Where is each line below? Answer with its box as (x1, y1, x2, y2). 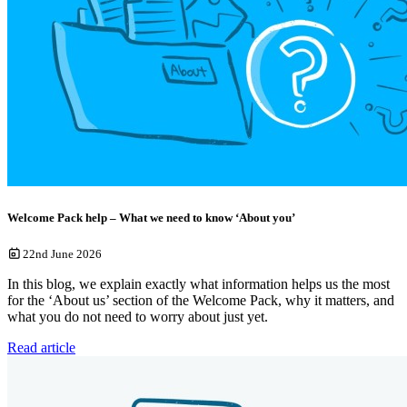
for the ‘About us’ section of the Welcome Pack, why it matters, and (7, 292, 394, 308)
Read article (7, 339, 75, 355)
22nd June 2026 (22, 246, 102, 261)
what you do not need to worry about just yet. (7, 308, 268, 324)
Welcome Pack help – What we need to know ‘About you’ (7, 210, 295, 224)
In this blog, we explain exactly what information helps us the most (7, 275, 390, 292)
